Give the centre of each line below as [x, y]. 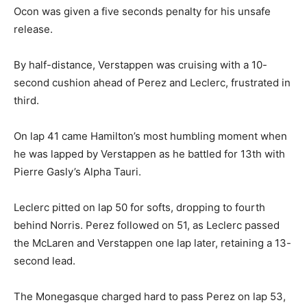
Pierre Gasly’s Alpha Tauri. [77, 172]
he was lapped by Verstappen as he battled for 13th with [149, 154]
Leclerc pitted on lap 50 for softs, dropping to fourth [139, 208]
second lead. [45, 261]
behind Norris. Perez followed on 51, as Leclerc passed [147, 225]
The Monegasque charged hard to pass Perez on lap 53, [150, 297]
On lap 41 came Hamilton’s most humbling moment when [150, 136]
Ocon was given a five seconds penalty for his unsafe [142, 12]
